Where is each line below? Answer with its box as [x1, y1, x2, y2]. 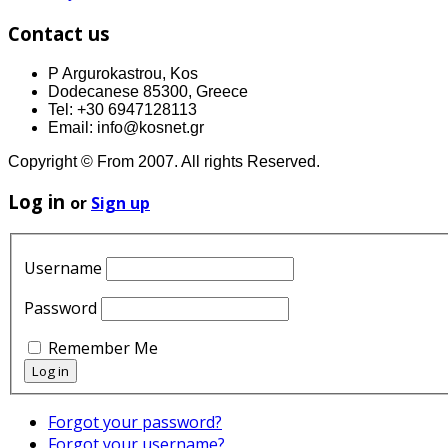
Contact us [8, 20, 110, 46]
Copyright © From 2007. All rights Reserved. [8, 152, 320, 170]
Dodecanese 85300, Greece [48, 82, 248, 100]
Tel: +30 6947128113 [48, 100, 197, 118]
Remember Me [48, 336, 158, 359]
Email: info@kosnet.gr [48, 118, 204, 136]
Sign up [91, 192, 150, 215]
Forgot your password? [48, 410, 222, 433]
